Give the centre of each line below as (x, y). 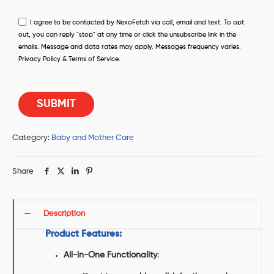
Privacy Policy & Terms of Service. (69, 59)
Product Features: (84, 234)
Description (64, 214)
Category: (32, 138)
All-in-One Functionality (111, 255)
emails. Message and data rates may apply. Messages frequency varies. (130, 47)
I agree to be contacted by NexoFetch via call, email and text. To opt (137, 23)
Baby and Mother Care (93, 138)
